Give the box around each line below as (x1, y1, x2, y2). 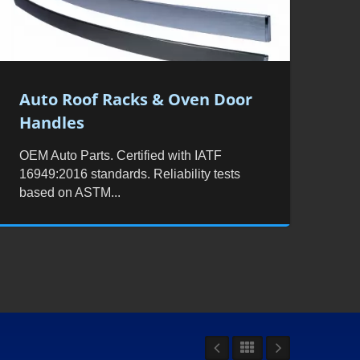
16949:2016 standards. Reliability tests (19, 166, 241, 181)
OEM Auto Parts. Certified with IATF (19, 148, 223, 162)
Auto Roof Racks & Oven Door (19, 88, 253, 110)
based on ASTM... (19, 185, 121, 199)
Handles (19, 111, 85, 133)
